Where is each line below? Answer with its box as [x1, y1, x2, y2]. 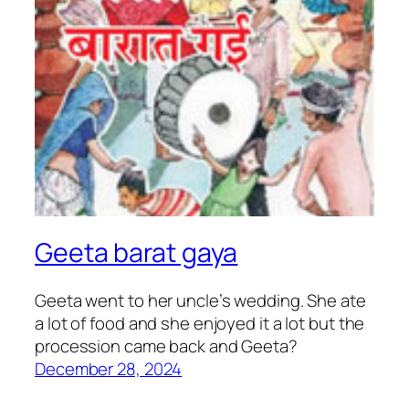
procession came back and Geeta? [35, 333, 298, 358]
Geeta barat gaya [35, 234, 238, 270]
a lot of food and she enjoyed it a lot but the [35, 310, 365, 335]
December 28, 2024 [35, 356, 183, 381]
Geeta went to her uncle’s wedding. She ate [35, 288, 366, 312]
